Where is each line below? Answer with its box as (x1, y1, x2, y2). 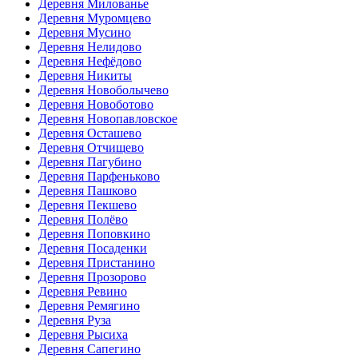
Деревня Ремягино (38, 298, 140, 312)
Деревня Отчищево (38, 140, 144, 154)
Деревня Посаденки (38, 241, 147, 255)
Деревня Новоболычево (38, 82, 169, 97)
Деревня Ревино (38, 284, 127, 298)
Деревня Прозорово (38, 269, 146, 284)
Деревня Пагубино (38, 154, 141, 169)
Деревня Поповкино (38, 226, 150, 241)
